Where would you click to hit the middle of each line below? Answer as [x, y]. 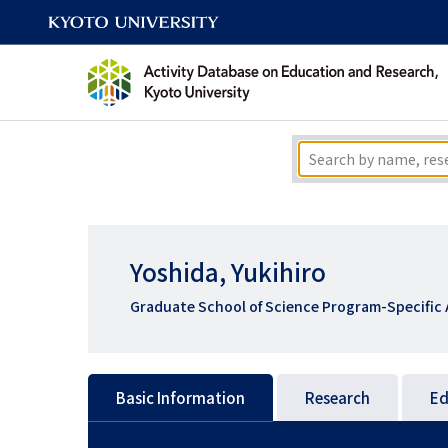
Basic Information [180, 397]
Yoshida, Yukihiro [228, 271]
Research [337, 397]
